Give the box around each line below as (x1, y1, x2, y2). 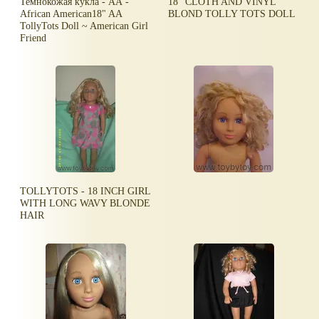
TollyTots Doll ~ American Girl (20, 19, 149, 31)
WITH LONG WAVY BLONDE (20, 197, 151, 209)
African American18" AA (20, 7, 122, 19)
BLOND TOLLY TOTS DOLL (168, 7, 296, 19)
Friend (20, 31, 47, 43)
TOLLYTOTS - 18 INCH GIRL (20, 185, 151, 197)
